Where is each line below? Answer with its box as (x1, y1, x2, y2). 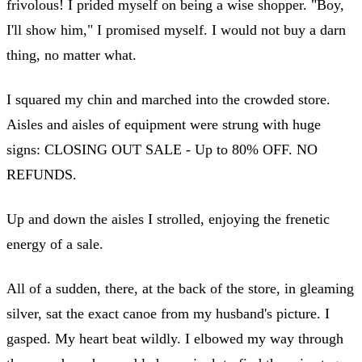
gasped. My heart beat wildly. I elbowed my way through (6, 330, 343, 347)
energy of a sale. (6, 235, 103, 252)
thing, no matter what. (6, 46, 137, 63)
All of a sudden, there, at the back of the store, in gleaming (6, 280, 354, 297)
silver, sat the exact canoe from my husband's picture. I (6, 305, 330, 322)
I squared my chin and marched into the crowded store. (6, 90, 330, 107)
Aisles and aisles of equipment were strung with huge (6, 116, 321, 133)
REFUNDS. (6, 166, 77, 183)
